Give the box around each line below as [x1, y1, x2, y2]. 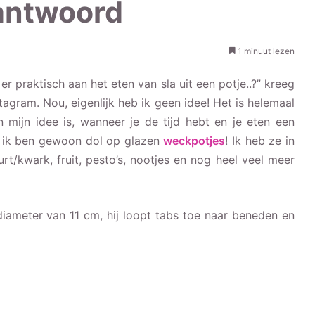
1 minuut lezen [236, 45, 295, 56]
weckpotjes [163, 133, 226, 148]
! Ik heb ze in [225, 133, 295, 148]
